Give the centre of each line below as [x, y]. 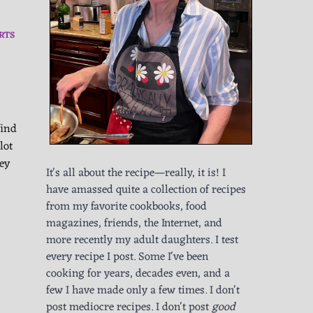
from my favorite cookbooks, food [126, 207]
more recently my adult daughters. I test [142, 241]
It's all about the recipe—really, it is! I [136, 174]
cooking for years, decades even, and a [138, 274]
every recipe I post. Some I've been [127, 257]
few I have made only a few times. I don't [143, 291]
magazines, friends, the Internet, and [134, 224]
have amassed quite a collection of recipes [146, 190]
